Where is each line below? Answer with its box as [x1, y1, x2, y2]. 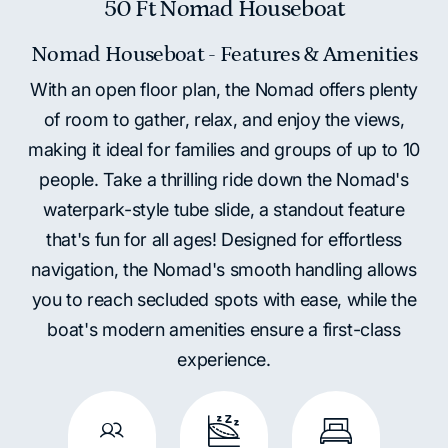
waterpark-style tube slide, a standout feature [43, 198, 405, 220]
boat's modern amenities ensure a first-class [47, 318, 401, 340]
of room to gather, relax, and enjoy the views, [43, 108, 405, 130]
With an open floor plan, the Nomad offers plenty [30, 78, 418, 100]
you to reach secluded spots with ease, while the [31, 288, 417, 310]
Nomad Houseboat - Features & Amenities [31, 42, 417, 68]
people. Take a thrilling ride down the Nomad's [39, 168, 409, 190]
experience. [177, 348, 271, 370]
